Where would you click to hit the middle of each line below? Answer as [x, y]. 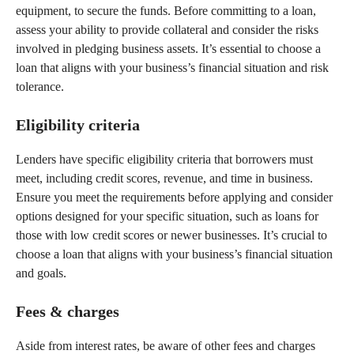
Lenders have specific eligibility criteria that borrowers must [164, 159]
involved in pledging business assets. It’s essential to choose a [168, 49]
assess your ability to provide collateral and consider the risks [167, 30]
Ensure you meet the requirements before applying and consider [174, 197]
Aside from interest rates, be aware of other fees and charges [166, 346]
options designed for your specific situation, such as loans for [167, 216]
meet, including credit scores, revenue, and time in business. [164, 178]
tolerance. [40, 87]
